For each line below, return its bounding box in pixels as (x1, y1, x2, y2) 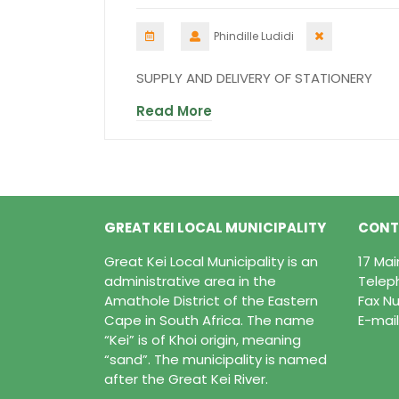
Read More (136, 102, 212, 121)
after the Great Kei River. (104, 370, 268, 389)
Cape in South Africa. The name (104, 311, 314, 330)
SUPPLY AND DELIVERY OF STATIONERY (136, 69, 376, 88)
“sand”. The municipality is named (104, 350, 327, 370)
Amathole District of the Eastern (104, 291, 318, 311)
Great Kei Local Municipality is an (104, 252, 318, 272)
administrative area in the (104, 272, 276, 291)
